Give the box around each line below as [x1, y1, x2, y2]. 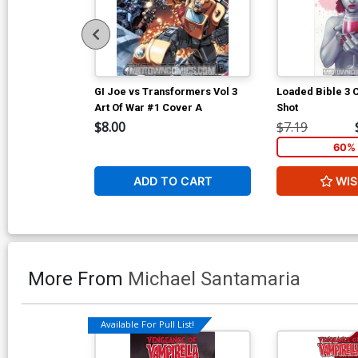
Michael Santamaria [128, 267, 300, 290]
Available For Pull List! [101, 318, 194, 331]
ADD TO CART [133, 173, 213, 188]
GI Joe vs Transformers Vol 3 [94, 85, 237, 97]
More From [28, 267, 128, 290]
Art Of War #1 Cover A [94, 101, 202, 113]
